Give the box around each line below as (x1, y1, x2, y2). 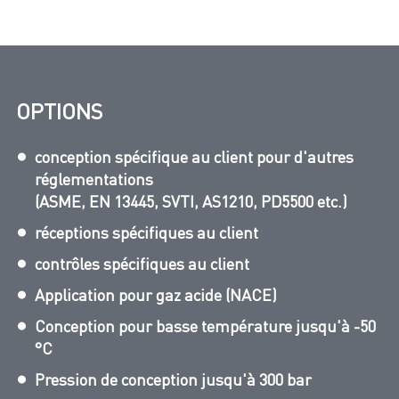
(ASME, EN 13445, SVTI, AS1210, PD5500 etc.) (35, 191, 347, 211)
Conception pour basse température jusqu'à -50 (35, 316, 376, 336)
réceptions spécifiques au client (35, 223, 258, 242)
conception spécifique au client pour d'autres (35, 147, 354, 167)
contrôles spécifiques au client (35, 254, 249, 273)
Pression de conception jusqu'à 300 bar (35, 370, 312, 389)
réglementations (35, 169, 153, 189)
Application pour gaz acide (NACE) (35, 285, 277, 305)
